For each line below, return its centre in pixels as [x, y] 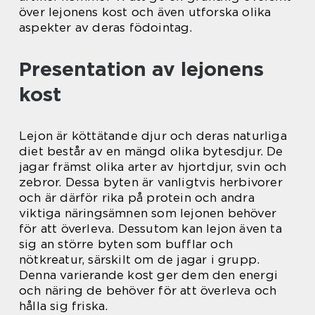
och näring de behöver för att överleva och [148, 290]
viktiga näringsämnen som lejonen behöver [148, 213]
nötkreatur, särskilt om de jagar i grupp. [140, 259]
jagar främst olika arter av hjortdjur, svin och [153, 167]
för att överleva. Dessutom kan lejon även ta [150, 229]
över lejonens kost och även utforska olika [145, 12]
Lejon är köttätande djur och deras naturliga [153, 136]
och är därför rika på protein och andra [137, 198]
